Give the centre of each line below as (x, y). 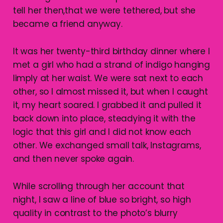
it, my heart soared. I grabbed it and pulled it (107, 105)
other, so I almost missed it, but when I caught (110, 91)
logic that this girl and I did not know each (102, 132)
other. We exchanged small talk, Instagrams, (107, 145)
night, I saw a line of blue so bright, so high (102, 199)
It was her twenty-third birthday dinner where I (111, 51)
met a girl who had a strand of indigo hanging (111, 64)
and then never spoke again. (73, 159)
